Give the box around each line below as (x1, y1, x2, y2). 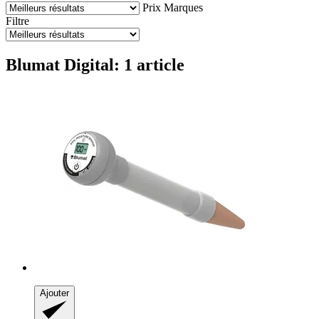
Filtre (6, 14, 29, 27)
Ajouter (40, 287, 69, 298)
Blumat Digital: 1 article (6, 55, 184, 74)
